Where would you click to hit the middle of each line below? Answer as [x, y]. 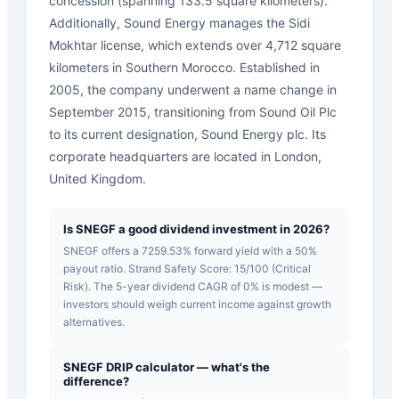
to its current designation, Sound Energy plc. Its [187, 134]
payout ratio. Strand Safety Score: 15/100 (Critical [187, 268]
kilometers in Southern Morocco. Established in [184, 67]
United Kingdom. [98, 178]
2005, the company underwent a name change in [193, 89]
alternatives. [94, 322]
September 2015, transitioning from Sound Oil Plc [193, 111]
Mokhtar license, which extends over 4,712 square [195, 45]
